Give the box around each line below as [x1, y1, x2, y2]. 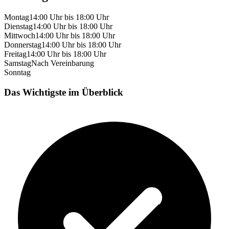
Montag [4, 13, 29, 22]
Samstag [4, 59, 31, 68]
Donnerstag [4, 40, 41, 50]
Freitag [4, 50, 27, 59]
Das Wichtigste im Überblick [4, 86, 123, 98]
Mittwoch [4, 31, 35, 40]
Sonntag [4, 68, 31, 77]
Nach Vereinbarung [31, 59, 94, 68]
